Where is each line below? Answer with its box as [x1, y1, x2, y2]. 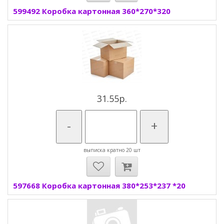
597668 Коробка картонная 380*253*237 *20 [13, 180, 185, 190]
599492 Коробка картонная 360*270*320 [13, 6, 170, 16]
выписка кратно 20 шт [83, 146, 140, 153]
